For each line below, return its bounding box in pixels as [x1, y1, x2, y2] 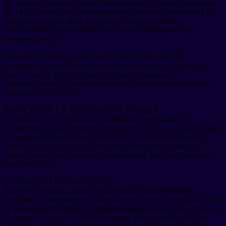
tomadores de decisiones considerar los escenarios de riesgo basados [4, 195, 220, 204]
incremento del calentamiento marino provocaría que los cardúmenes [4, 123, 221, 132]
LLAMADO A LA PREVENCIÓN [4, 177, 120, 186]
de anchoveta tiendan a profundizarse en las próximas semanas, [4, 132, 204, 141]
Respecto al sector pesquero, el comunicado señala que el [4, 114, 186, 123]
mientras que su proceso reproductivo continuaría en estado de [4, 141, 201, 150]
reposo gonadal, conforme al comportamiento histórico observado [4, 150, 212, 159]
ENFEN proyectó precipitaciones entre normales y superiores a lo [4, 7, 212, 16]
